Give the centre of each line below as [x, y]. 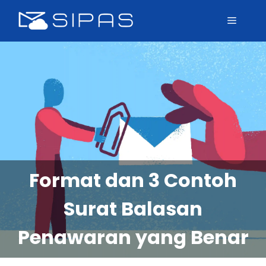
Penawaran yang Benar [133, 237]
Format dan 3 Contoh [133, 180]
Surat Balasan [133, 209]
